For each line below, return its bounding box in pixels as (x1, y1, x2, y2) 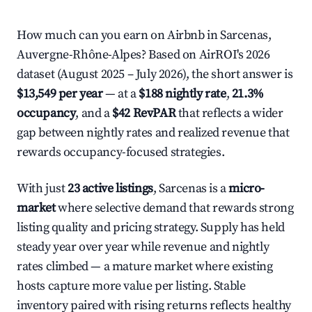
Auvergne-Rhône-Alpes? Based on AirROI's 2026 (17, 47, 270, 63)
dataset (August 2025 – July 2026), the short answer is (17, 66, 293, 82)
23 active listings (68, 180, 153, 196)
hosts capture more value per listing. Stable (17, 278, 246, 294)
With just (17, 180, 68, 196)
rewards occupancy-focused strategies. (17, 144, 225, 160)
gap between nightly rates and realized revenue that (17, 125, 290, 141)
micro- (228, 180, 265, 196)
